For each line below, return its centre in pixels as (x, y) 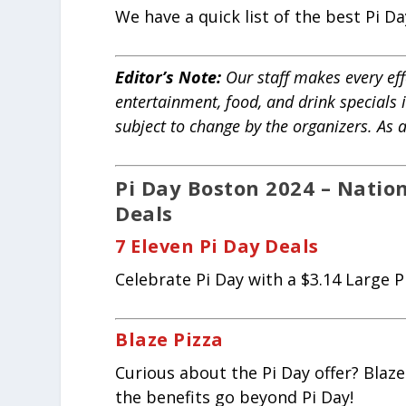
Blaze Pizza (169, 339)
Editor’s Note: (169, 77)
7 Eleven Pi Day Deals (217, 246)
